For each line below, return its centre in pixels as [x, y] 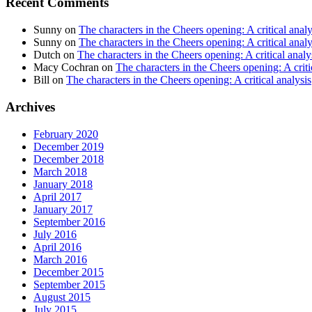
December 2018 [69, 159]
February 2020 [66, 134]
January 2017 [63, 209]
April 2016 [57, 247]
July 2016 [55, 234]
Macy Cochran [66, 68]
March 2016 [60, 259]
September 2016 [69, 221]
